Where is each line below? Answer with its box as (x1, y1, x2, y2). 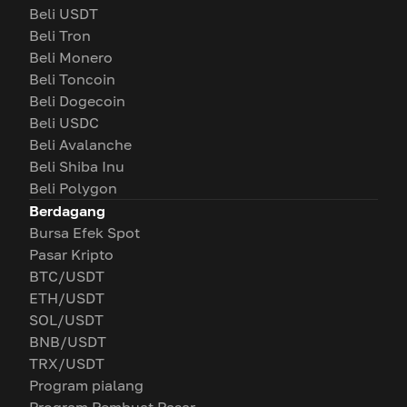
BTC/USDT (29, 267, 104, 285)
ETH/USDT (29, 289, 104, 307)
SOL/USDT (29, 311, 104, 329)
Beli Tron (29, 26, 91, 45)
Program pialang (29, 376, 144, 394)
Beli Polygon (29, 179, 117, 197)
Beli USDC (29, 114, 99, 132)
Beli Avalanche (29, 135, 132, 154)
